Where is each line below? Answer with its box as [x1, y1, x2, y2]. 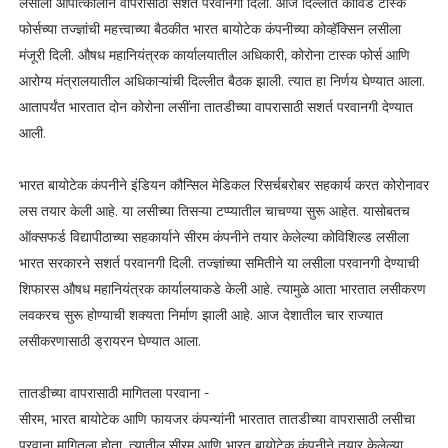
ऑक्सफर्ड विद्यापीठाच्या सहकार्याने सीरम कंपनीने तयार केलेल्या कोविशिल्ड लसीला [18, 227, 409, 246]
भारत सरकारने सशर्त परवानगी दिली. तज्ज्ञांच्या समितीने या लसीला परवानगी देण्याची [18, 253, 419, 272]
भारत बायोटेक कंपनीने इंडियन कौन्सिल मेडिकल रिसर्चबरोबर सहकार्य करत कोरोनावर [18, 175, 429, 194]
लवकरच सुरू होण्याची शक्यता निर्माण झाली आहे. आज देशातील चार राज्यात [18, 305, 383, 324]
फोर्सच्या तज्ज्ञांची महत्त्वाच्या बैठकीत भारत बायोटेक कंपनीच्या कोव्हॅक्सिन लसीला [18, 19, 401, 38]
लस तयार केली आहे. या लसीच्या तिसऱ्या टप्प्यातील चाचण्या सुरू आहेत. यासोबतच [18, 201, 410, 220]
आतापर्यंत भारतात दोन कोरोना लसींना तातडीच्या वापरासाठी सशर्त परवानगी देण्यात [18, 97, 413, 116]
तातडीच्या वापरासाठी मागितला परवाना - [18, 383, 209, 402]
